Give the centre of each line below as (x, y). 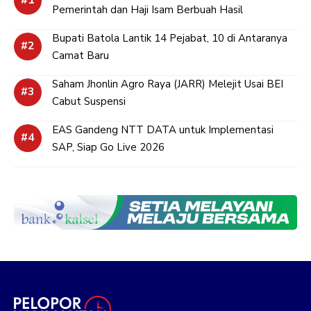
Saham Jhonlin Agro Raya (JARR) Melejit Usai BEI (168, 84)
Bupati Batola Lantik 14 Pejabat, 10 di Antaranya (170, 38)
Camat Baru (81, 55)
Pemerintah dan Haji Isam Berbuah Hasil (148, 9)
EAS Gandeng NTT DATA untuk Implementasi (163, 129)
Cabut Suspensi (89, 101)
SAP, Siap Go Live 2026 (108, 147)
